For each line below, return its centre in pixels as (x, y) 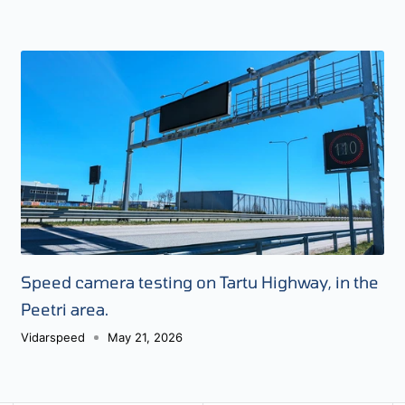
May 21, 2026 (146, 337)
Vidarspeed (53, 337)
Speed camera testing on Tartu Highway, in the (200, 282)
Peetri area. (65, 309)
